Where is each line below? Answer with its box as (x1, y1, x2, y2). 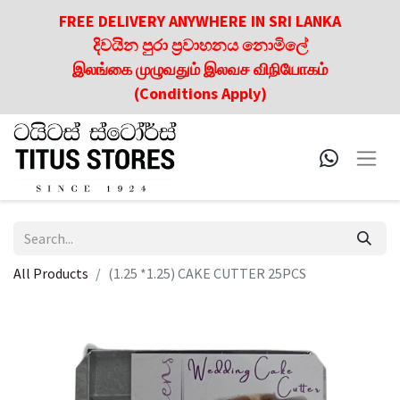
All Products (13, 264, 88, 282)
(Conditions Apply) (133, 83, 267, 104)
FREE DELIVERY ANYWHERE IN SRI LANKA (59, 11, 341, 31)
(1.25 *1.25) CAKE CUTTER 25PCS (108, 264, 306, 282)
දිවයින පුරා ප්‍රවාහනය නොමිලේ (92, 35, 308, 55)
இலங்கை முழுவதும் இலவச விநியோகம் (72, 59, 328, 79)
